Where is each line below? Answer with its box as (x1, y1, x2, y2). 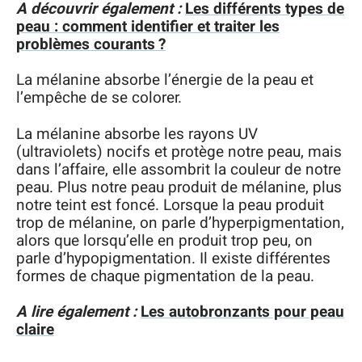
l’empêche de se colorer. (16, 86, 182, 109)
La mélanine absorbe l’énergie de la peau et (16, 69, 314, 91)
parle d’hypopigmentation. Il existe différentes (16, 246, 330, 270)
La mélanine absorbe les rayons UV (16, 122, 258, 145)
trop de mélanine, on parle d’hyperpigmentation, (16, 211, 344, 234)
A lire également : (16, 301, 137, 323)
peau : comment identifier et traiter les (16, 15, 280, 38)
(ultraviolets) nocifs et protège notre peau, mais (16, 140, 342, 163)
